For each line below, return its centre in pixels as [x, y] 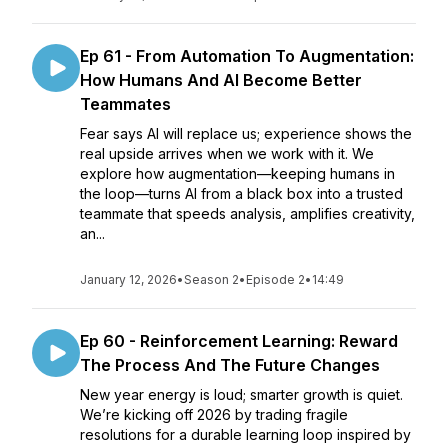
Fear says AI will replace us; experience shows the [246, 133]
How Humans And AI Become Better [221, 80]
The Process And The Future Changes [230, 365]
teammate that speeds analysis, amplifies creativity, [247, 213]
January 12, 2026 [128, 279]
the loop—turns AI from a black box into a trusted [241, 193]
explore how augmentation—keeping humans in [237, 173]
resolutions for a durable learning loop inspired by [245, 434]
